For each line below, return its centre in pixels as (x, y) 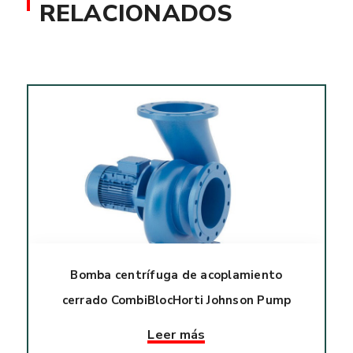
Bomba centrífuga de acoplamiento (176, 275)
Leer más (176, 335)
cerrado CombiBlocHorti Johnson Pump (176, 300)
